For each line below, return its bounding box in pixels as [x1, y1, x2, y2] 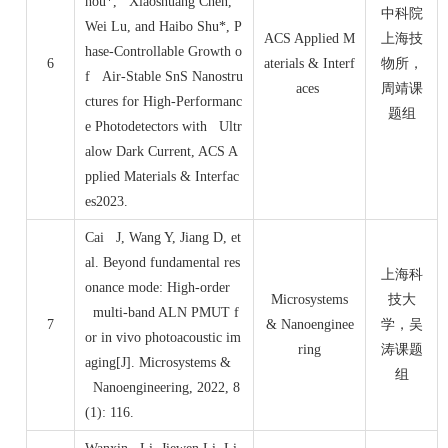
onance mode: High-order [85, 280, 230, 296]
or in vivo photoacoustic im [85, 330, 241, 346]
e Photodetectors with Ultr [85, 119, 242, 135]
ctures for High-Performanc [85, 94, 242, 110]
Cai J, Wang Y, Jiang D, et [85, 230, 241, 246]
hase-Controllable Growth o [85, 44, 242, 60]
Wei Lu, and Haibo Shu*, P [85, 19, 242, 35]
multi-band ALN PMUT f [85, 305, 239, 321]
